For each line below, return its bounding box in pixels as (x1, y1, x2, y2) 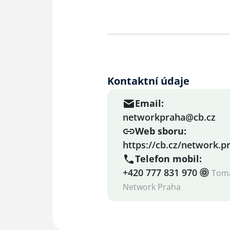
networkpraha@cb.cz (123, 111, 216, 123)
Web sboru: (135, 125, 186, 137)
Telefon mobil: (135, 152, 202, 165)
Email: (135, 97, 164, 109)
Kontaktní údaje (107, 74, 189, 88)
